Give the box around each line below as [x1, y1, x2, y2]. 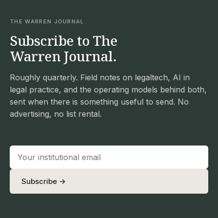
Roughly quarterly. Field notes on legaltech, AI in [10, 72, 190, 82]
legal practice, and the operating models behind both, [10, 84, 207, 94]
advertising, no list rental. [10, 109, 102, 119]
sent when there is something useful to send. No [10, 96, 189, 107]
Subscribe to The [10, 31, 118, 50]
